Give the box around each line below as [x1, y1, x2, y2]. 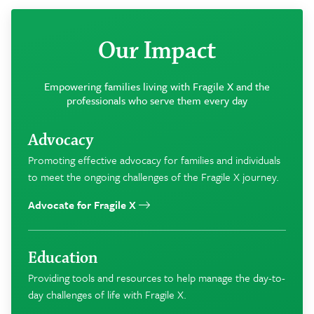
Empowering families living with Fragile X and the [44, 78, 270, 94]
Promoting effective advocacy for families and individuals [28, 151, 280, 168]
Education [28, 247, 97, 268]
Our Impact [98, 35, 216, 67]
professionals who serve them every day [67, 92, 247, 108]
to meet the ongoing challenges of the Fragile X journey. [28, 168, 279, 184]
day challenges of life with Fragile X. [28, 286, 186, 302]
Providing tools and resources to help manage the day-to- [28, 269, 285, 285]
